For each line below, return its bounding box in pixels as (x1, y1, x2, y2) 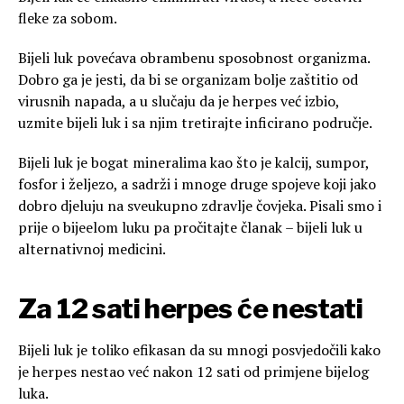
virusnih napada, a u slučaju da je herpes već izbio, (18, 91, 339, 112)
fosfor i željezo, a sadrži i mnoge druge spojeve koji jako (18, 174, 376, 195)
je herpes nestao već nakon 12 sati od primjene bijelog (18, 362, 369, 382)
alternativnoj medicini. (18, 239, 166, 260)
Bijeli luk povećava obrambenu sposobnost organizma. (18, 48, 370, 69)
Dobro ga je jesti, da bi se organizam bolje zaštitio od (18, 69, 358, 90)
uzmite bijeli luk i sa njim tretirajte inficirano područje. (18, 113, 372, 133)
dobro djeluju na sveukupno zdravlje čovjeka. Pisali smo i (18, 196, 381, 216)
